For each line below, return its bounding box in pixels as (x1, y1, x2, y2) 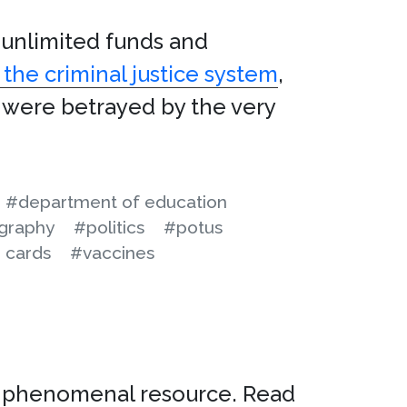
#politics (74, 217, 144, 237)
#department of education (5, 192, 227, 212)
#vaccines (70, 243, 154, 263)
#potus (164, 217, 223, 237)
